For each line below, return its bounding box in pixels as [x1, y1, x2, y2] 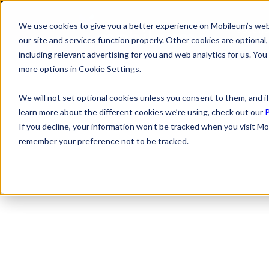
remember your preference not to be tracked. [18, 135, 189, 146]
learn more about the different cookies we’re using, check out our [18, 106, 265, 117]
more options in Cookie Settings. [18, 63, 141, 74]
